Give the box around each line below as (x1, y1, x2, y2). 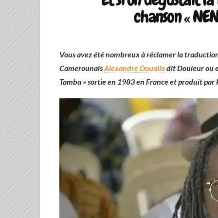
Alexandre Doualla (104, 63, 165, 73)
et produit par (170, 77, 215, 86)
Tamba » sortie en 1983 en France (59, 77, 168, 86)
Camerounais (59, 63, 104, 73)
